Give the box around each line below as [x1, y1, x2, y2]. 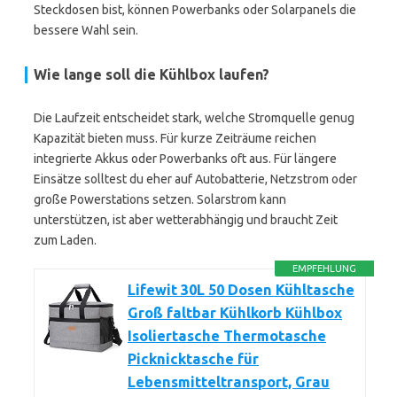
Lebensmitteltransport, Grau [128, 374, 330, 390]
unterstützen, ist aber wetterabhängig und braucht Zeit [34, 213, 338, 227]
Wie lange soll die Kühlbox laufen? [34, 66, 269, 82]
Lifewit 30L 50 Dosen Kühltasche [128, 282, 354, 298]
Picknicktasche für [128, 351, 259, 367]
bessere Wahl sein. [34, 23, 138, 37]
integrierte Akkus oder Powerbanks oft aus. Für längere [34, 152, 337, 166]
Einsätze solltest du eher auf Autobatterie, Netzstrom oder [34, 172, 357, 186]
